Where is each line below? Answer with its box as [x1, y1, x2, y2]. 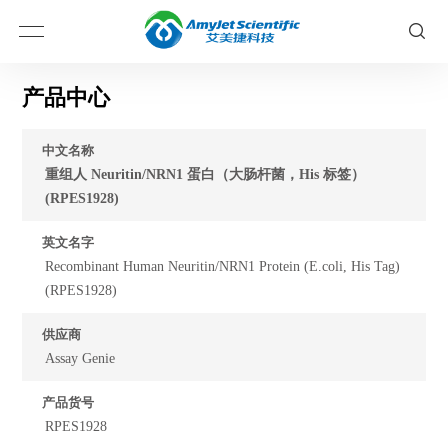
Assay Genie [45, 351, 116, 366]
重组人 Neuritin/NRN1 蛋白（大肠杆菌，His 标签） [45, 167, 366, 182]
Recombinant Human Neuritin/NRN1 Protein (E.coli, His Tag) [45, 259, 401, 274]
